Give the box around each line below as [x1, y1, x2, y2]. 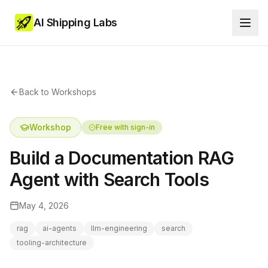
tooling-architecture [17, 238, 87, 247]
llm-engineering [91, 224, 147, 233]
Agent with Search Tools [10, 169, 209, 190]
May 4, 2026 [19, 200, 69, 211]
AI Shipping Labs [33, 16, 117, 29]
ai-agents [42, 224, 77, 233]
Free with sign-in [96, 123, 155, 132]
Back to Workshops [19, 87, 96, 97]
